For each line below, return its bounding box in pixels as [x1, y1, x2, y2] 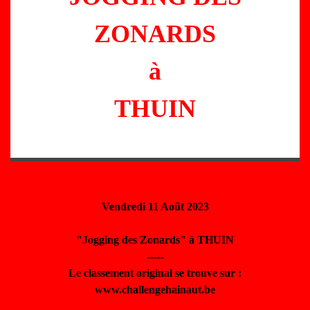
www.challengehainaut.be [95, 284, 215, 295]
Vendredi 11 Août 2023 [101, 201, 209, 212]
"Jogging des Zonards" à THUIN [76, 234, 234, 246]
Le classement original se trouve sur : [69, 267, 241, 279]
